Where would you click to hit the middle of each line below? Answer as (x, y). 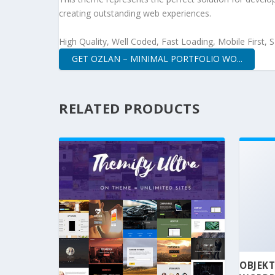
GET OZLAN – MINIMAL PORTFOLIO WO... (157, 59)
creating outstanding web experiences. (135, 14)
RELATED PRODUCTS (129, 108)
